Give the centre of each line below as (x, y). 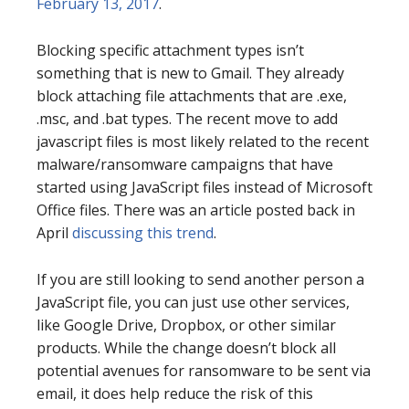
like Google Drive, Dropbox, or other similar (186, 325)
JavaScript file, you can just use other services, (193, 302)
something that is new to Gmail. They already (190, 73)
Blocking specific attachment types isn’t (170, 50)
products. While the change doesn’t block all (186, 348)
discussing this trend (143, 233)
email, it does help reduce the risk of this (175, 393)
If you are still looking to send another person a (200, 279)
